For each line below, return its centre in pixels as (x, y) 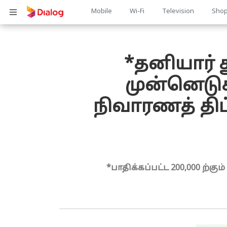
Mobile (101, 12)
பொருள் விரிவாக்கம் (52, 30)
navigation (125, 43)
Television (178, 12)
